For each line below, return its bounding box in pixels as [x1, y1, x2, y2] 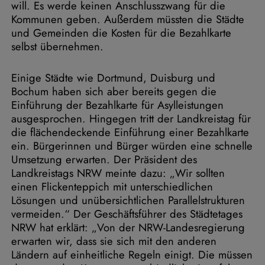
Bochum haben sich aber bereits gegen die [11, 83, 216, 99]
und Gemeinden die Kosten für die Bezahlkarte [11, 25, 231, 41]
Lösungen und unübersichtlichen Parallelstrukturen [11, 192, 245, 208]
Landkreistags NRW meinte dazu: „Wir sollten [11, 165, 225, 181]
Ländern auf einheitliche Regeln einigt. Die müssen [11, 247, 253, 263]
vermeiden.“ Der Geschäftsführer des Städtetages [11, 206, 243, 222]
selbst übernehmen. [11, 38, 104, 54]
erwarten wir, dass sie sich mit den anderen [11, 233, 216, 249]
